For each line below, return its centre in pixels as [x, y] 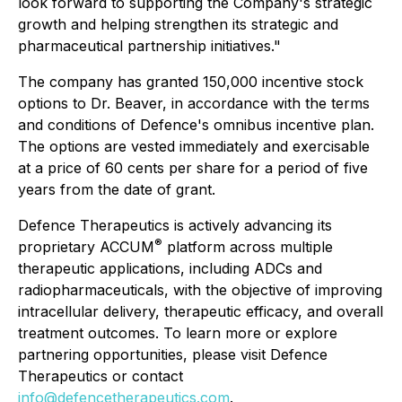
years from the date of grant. [117, 189]
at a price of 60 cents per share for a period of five [193, 168]
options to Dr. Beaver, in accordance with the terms [194, 103]
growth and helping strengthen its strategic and [178, 24]
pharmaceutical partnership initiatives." [149, 46]
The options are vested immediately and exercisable [194, 146]
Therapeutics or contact [100, 376]
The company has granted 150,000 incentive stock [191, 82]
